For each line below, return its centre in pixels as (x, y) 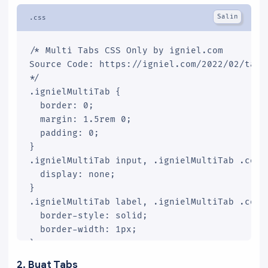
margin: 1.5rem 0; (80, 120)
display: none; (72, 175)
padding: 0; (64, 133)
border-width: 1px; (83, 230)
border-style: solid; (89, 216)
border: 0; (62, 106)
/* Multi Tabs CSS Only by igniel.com (126, 51)
